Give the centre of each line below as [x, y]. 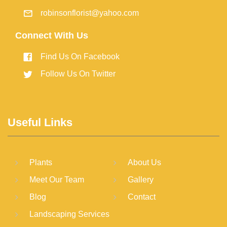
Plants [41, 162]
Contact [142, 197]
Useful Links [40, 122]
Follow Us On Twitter [78, 73]
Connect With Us [52, 35]
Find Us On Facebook [80, 56]
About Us [145, 162]
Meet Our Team [57, 179]
